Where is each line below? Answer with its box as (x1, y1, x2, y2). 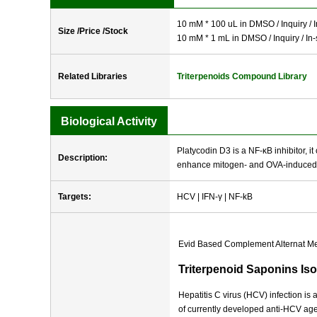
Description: (58, 153, 108, 163)
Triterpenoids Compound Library (177, 71, 307, 81)
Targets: (58, 192, 91, 202)
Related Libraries (58, 71, 127, 81)
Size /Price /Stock (58, 26, 128, 36)
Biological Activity (61, 115, 157, 127)
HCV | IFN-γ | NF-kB (177, 192, 253, 202)
